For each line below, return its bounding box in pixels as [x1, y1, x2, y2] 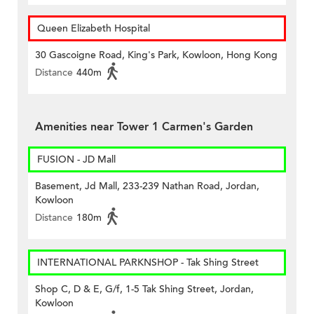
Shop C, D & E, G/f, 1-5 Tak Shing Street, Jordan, [35, 282, 254, 296]
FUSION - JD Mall [37, 153, 116, 167]
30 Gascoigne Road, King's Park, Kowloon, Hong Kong [35, 48, 278, 62]
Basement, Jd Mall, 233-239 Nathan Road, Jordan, [35, 179, 259, 193]
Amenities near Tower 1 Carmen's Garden [35, 119, 253, 135]
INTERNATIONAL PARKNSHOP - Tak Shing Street [37, 256, 259, 270]
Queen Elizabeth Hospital [37, 22, 150, 36]
